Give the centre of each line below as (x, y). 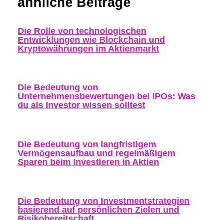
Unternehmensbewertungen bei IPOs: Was (107, 96)
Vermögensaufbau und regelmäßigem (97, 153)
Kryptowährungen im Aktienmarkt (89, 48)
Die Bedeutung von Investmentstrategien (104, 201)
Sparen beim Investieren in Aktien (89, 162)
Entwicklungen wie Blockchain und (92, 39)
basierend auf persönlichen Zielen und (99, 210)
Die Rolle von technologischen (82, 30)
